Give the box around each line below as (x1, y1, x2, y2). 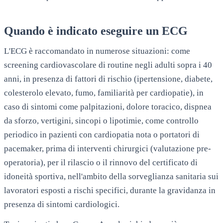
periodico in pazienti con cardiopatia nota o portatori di (4, 129, 200, 139)
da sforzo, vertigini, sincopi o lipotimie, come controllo (4, 115, 199, 125)
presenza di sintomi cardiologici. (4, 199, 119, 209)
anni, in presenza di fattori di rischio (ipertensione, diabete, (4, 74, 213, 84)
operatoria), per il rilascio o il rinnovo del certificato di (4, 157, 198, 167)
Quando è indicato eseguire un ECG (4, 24, 188, 37)
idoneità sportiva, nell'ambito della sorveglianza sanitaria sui (4, 171, 219, 181)
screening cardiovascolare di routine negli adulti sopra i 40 (4, 60, 212, 70)
